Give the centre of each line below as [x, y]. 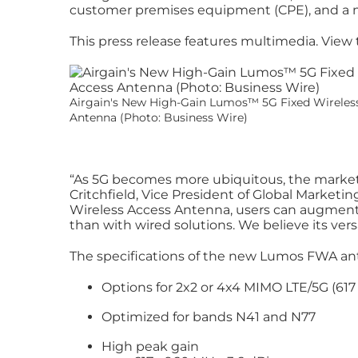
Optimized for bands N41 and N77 [209, 317]
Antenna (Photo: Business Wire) [159, 117]
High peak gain [150, 346]
